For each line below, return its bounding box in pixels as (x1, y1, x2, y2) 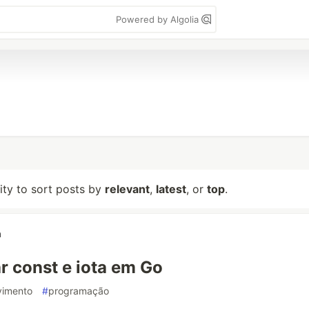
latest (156, 182, 186, 196)
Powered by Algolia (116, 14, 201, 25)
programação (48, 285, 109, 297)
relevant (105, 182, 150, 196)
